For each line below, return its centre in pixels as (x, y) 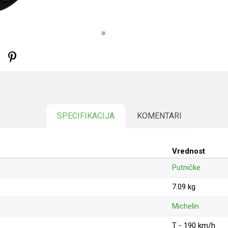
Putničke (186, 167)
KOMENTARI (159, 116)
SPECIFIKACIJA (86, 116)
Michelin (186, 206)
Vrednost (189, 151)
